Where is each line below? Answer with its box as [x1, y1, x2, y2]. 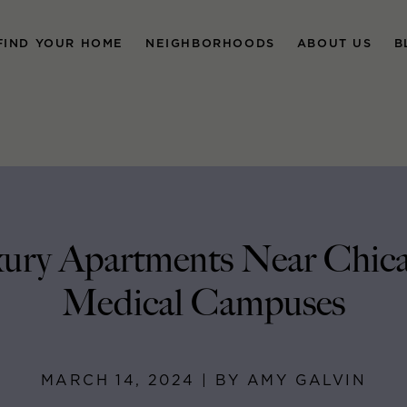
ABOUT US [296, 36, 372, 50]
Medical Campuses [62, 282, 345, 326]
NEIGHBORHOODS [144, 36, 275, 50]
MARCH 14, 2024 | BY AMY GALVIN [40, 372, 366, 389]
